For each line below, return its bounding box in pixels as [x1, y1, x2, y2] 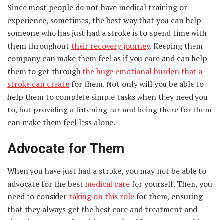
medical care [85, 178, 132, 189]
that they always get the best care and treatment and [7, 203, 197, 215]
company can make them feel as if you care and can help [7, 53, 207, 64]
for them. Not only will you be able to [69, 79, 204, 90]
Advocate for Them [7, 141, 124, 157]
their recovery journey [71, 40, 150, 52]
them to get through [7, 66, 82, 77]
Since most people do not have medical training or [7, 2, 187, 13]
